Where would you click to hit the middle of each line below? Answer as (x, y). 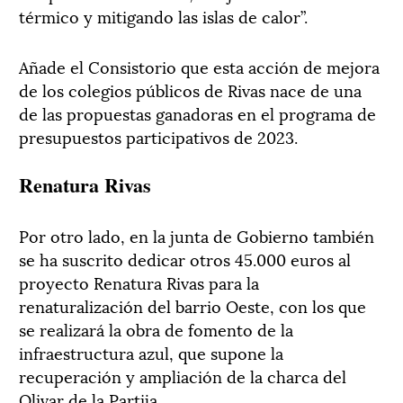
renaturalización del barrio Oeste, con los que (193, 305)
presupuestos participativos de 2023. (158, 136)
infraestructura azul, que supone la (151, 352)
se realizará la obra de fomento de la (156, 328)
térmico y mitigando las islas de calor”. (163, 15)
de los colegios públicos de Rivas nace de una (190, 89)
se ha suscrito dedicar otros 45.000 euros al (185, 258)
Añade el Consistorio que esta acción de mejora (199, 66)
